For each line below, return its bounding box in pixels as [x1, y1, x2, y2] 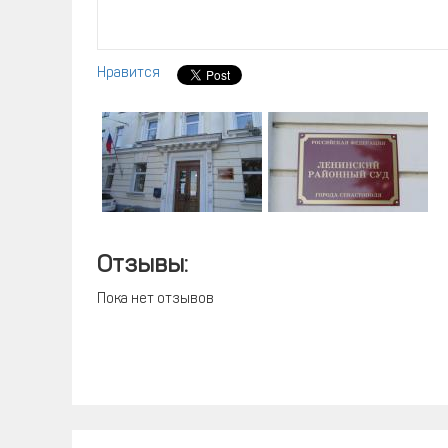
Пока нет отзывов [97, 292, 214, 307]
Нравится [97, 66, 160, 81]
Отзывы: [97, 254, 188, 278]
